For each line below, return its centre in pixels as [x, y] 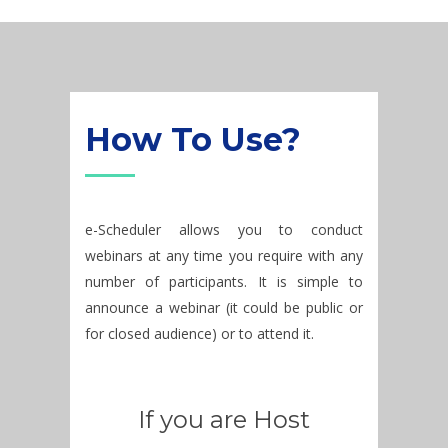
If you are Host [224, 419]
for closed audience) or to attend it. [199, 333]
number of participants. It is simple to [224, 281]
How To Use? [193, 139]
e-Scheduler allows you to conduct [224, 229]
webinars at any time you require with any [224, 255]
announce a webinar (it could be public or [224, 307]
